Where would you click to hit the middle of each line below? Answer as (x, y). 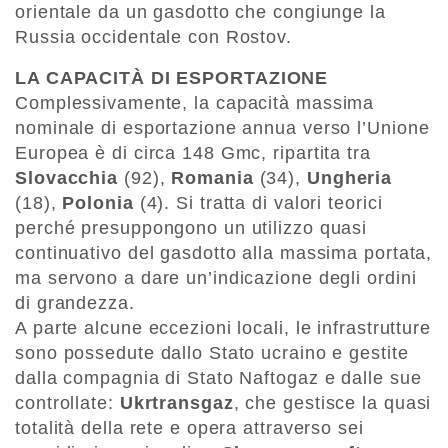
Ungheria (349, 177)
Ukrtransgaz (176, 402)
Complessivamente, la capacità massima (195, 102)
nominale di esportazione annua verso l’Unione (222, 127)
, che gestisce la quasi (332, 402)
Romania (212, 177)
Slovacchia (66, 177)
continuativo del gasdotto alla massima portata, (224, 252)
